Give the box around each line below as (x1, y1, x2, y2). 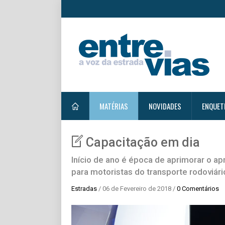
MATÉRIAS (99, 100, 128, 111)
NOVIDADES (149, 100, 181, 111)
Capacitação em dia (86, 135, 200, 150)
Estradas (71, 185, 97, 192)
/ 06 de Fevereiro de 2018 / (97, 185, 177, 192)
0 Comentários (177, 185, 219, 192)
